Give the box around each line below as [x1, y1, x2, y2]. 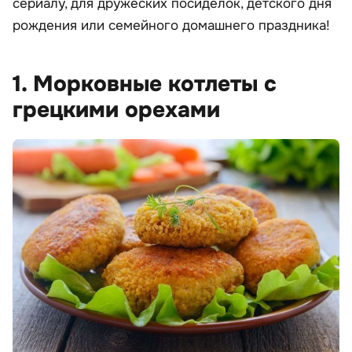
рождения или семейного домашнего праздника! [13, 17, 330, 35]
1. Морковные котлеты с [13, 70, 277, 99]
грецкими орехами [13, 96, 220, 125]
